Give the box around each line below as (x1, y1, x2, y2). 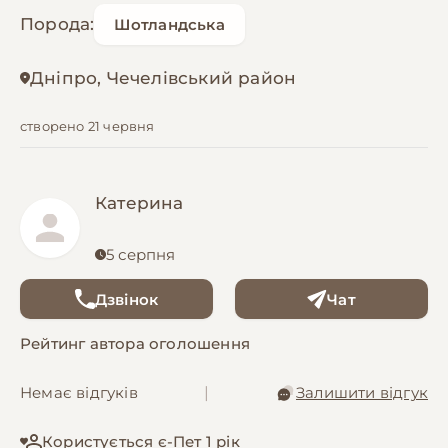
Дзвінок (94, 289, 159, 309)
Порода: (20, 14, 95, 35)
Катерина (95, 193, 184, 214)
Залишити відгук (295, 383, 428, 403)
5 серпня (106, 245, 176, 265)
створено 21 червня (20, 118, 155, 135)
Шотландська (114, 14, 225, 34)
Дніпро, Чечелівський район (30, 68, 297, 89)
